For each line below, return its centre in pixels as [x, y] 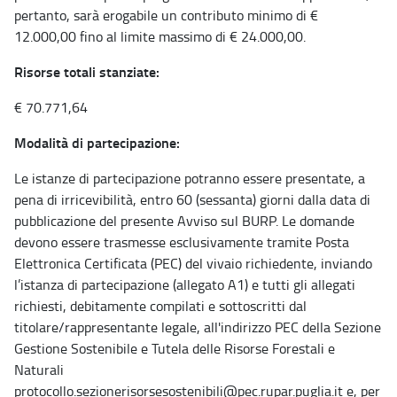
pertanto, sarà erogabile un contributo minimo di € [166, 15]
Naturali [39, 369]
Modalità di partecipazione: [97, 142]
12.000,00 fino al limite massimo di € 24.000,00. [160, 36]
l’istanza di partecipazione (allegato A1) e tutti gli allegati [185, 284]
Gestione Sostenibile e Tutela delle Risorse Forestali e [175, 348]
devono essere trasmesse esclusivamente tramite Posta [182, 241]
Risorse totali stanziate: [87, 71]
